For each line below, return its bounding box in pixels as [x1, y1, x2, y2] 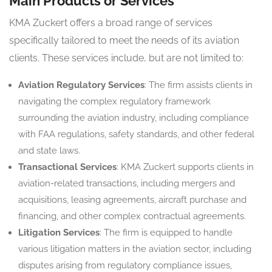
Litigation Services [18, 227, 100, 239]
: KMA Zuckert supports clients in [117, 161, 254, 173]
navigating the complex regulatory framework [18, 96, 211, 107]
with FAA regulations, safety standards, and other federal [18, 129, 254, 140]
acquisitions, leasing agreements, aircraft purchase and [18, 194, 246, 206]
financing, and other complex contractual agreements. [18, 211, 246, 222]
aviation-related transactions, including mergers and [18, 178, 235, 189]
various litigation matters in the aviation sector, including [18, 243, 251, 255]
